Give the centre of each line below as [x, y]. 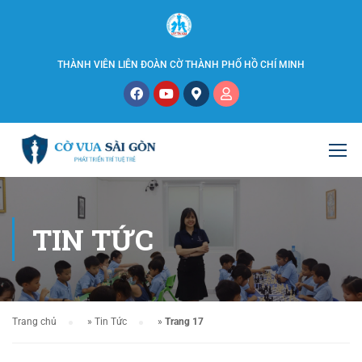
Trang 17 [184, 321]
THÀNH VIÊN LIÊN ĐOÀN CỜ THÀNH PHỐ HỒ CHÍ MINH [181, 64]
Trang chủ [34, 321]
